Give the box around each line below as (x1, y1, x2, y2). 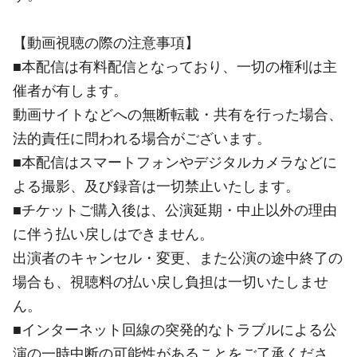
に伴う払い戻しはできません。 (13, 225, 214, 242)
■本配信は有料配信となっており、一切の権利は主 (13, 57, 337, 75)
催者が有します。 (13, 81, 127, 99)
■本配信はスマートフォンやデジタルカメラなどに (13, 153, 337, 171)
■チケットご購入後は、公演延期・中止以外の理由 (13, 201, 337, 218)
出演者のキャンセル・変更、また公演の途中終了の (13, 249, 343, 266)
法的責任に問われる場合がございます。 (13, 129, 271, 147)
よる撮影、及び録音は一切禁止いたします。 (13, 177, 300, 194)
